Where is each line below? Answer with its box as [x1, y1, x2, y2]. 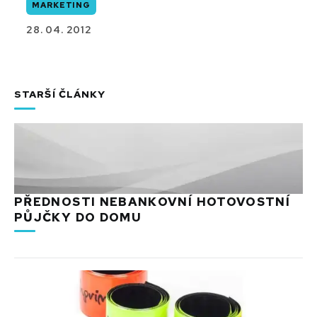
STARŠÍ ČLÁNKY [14, 87, 106, 100]
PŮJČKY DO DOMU [14, 209, 142, 225]
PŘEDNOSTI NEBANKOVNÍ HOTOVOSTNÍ [14, 193, 291, 209]
